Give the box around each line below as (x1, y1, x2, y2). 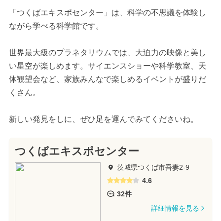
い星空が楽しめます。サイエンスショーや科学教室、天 (8, 62, 206, 71)
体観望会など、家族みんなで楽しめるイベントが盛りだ (8, 75, 206, 84)
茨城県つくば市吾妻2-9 (116, 163, 189, 172)
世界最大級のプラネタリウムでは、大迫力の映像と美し (8, 48, 206, 57)
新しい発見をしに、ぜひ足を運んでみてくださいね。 (8, 115, 198, 124)
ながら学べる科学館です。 (8, 22, 104, 31)
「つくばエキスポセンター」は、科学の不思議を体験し (8, 8, 206, 17)
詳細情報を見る (150, 204, 199, 213)
